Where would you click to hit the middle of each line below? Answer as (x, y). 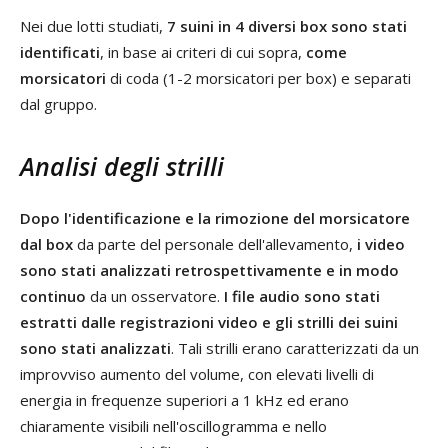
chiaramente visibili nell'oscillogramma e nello (173, 425)
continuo (53, 295)
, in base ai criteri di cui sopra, (203, 51)
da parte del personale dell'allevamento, (215, 243)
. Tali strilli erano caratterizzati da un (295, 347)
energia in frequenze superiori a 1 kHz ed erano (184, 399)
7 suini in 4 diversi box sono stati (287, 25)
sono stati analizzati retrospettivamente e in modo (209, 269)
